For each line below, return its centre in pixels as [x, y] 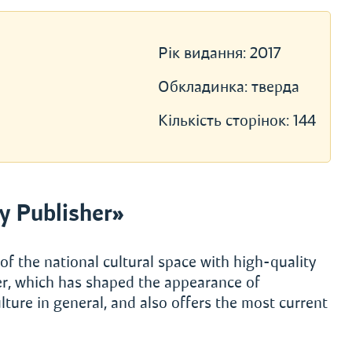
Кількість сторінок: [225, 121]
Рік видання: [203, 53]
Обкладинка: [204, 87]
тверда [275, 87]
